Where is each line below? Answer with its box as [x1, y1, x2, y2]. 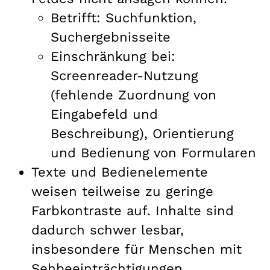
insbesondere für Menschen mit [31, 241, 242, 257]
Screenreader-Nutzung [51, 67, 198, 83]
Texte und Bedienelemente [31, 164, 208, 180]
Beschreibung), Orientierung [51, 125, 234, 141]
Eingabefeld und [51, 106, 158, 122]
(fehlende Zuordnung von [51, 87, 216, 102]
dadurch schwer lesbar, [31, 222, 184, 237]
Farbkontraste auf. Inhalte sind [31, 202, 234, 218]
